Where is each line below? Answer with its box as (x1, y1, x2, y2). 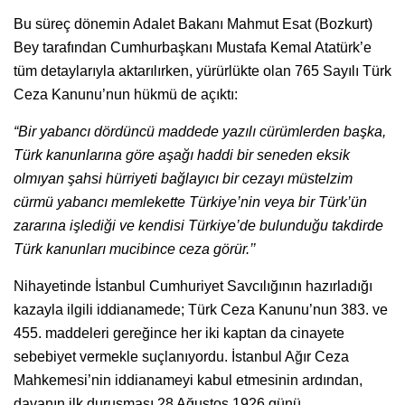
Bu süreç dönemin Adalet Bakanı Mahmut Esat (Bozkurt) (14, 15, 372, 32)
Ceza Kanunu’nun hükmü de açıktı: (14, 86, 238, 102)
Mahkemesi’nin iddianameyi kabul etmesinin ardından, (14, 372, 363, 388)
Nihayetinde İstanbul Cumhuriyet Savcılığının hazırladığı (14, 278, 372, 294)
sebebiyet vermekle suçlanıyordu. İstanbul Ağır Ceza (14, 348, 349, 364)
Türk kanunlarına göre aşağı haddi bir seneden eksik (14, 146, 350, 163)
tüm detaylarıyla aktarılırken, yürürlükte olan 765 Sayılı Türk (14, 62, 391, 79)
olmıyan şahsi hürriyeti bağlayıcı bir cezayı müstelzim (14, 170, 353, 186)
